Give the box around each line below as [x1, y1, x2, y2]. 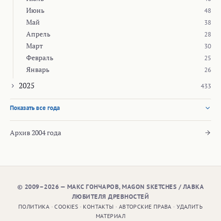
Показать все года [10, 104, 60, 112]
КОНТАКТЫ [83, 203, 114, 211]
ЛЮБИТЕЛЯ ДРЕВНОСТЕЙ [72, 192, 149, 201]
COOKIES [54, 203, 78, 211]
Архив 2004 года [10, 128, 61, 138]
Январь [26, 65, 49, 74]
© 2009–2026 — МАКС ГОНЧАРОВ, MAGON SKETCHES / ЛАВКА [17, 183, 204, 191]
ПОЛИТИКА [18, 203, 50, 211]
